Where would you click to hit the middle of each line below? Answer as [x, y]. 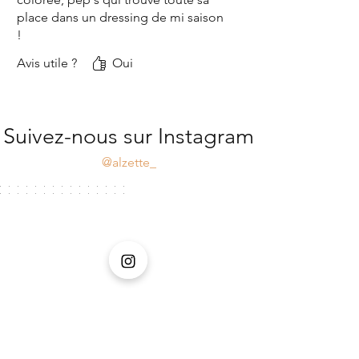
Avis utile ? [47, 63]
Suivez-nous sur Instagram [128, 136]
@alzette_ [129, 162]
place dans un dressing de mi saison [120, 17]
